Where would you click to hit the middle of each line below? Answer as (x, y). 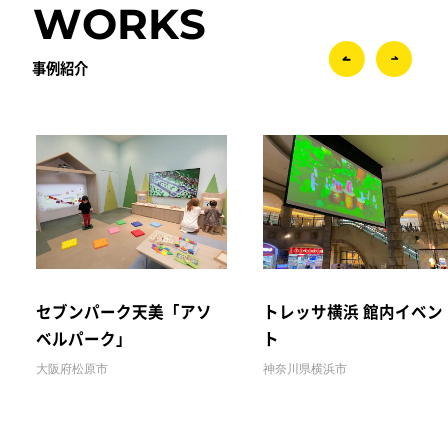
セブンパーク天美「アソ (123, 310)
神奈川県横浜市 (304, 368)
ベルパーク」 (83, 337)
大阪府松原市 (71, 368)
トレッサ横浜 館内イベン (352, 310)
